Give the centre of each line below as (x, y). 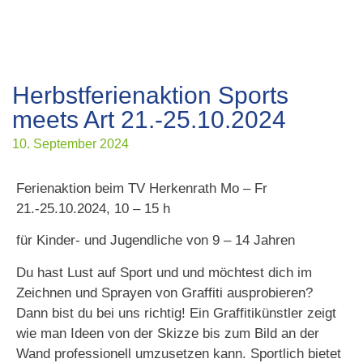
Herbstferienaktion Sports (150, 95)
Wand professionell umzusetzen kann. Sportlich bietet (179, 353)
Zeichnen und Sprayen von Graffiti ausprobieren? (164, 293)
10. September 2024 (70, 144)
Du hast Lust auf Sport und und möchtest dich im (164, 272)
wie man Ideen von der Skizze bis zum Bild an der (168, 333)
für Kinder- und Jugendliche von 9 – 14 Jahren (156, 241)
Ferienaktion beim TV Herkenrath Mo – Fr (142, 188)
